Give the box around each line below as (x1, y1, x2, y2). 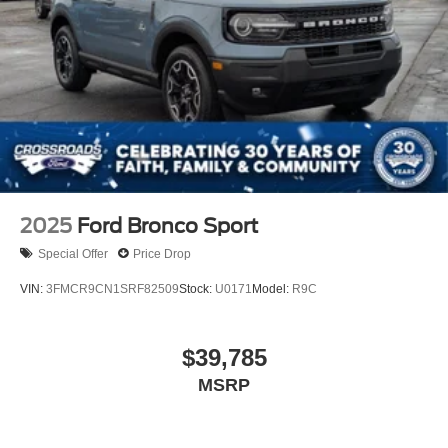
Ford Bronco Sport (77, 214, 258, 239)
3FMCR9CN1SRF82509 (46, 281, 179, 296)
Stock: (179, 281, 215, 296)
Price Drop (133, 246, 191, 261)
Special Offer (38, 246, 108, 261)
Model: (252, 281, 292, 296)
